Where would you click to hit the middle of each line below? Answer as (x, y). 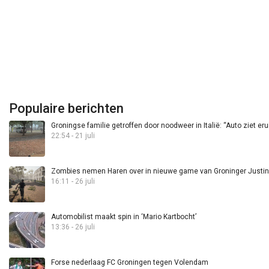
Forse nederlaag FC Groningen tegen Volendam (130, 263)
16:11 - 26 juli (73, 182)
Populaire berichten (66, 109)
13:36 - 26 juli (73, 227)
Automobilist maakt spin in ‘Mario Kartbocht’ (124, 217)
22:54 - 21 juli (73, 136)
